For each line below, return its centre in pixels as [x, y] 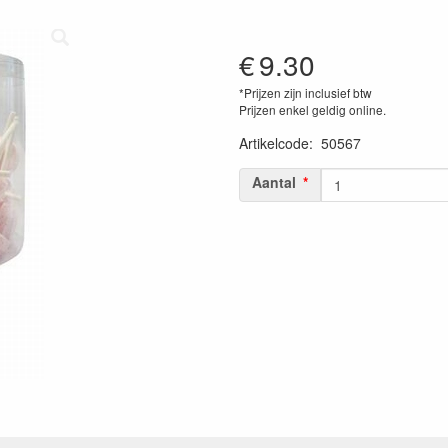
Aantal [274, 181]
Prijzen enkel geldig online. [312, 109]
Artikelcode [274, 142]
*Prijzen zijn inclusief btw [305, 92]
